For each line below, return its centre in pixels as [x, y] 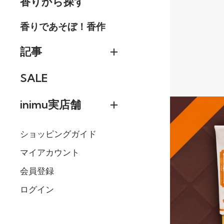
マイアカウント [50, 152]
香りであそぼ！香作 [63, 26]
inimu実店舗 [50, 104]
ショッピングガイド [58, 134]
